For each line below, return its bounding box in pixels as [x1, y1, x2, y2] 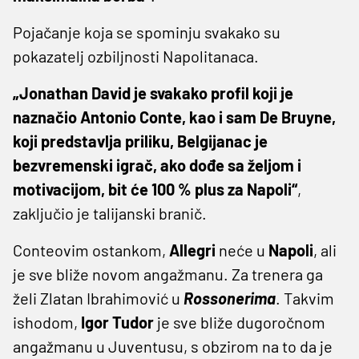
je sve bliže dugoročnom [157, 312, 325, 332]
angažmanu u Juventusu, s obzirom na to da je [13, 336, 333, 356]
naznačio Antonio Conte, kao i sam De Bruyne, [13, 107, 336, 127]
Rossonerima [184, 288, 276, 308]
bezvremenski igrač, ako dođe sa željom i [13, 155, 301, 175]
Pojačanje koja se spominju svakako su [13, 22, 280, 42]
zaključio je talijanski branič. [13, 203, 207, 223]
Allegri [169, 240, 219, 260]
